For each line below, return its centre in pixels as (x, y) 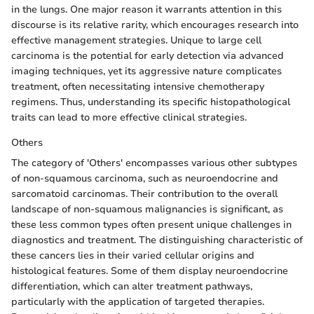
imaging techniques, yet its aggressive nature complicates (146, 71)
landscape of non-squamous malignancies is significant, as (147, 209)
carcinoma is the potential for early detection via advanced (148, 56)
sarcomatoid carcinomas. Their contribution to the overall (144, 194)
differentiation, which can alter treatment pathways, (132, 286)
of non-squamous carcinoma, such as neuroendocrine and (145, 178)
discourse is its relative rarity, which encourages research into (155, 25)
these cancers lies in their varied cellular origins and (133, 255)
